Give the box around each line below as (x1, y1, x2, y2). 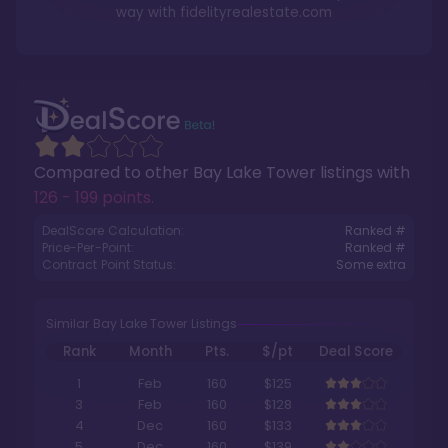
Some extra (336, 256, 406, 273)
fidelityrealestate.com (180, 3, 332, 22)
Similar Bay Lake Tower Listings (46, 315, 238, 332)
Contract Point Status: (42, 256, 177, 273)
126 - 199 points (34, 186, 151, 209)
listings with (316, 161, 410, 184)
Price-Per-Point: (42, 239, 134, 256)
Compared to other (34, 161, 193, 184)
